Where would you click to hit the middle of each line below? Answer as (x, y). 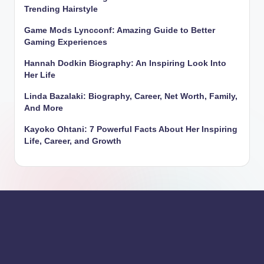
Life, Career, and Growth (73, 141)
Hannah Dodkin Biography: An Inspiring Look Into (125, 63)
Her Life (40, 75)
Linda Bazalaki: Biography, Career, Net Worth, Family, (131, 96)
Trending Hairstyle (61, 9)
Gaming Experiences (66, 42)
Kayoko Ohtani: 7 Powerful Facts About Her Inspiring (131, 129)
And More (44, 108)
